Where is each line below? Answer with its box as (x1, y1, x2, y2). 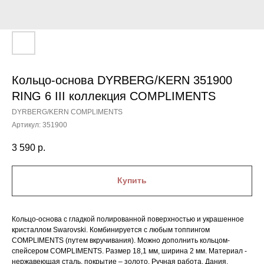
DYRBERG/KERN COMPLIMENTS (12, 108, 123, 116)
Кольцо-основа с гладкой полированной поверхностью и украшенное (12, 214, 244, 223)
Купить (117, 176, 147, 186)
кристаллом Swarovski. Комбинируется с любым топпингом (12, 225, 210, 234)
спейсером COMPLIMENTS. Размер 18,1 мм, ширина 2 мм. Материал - (12, 246, 247, 255)
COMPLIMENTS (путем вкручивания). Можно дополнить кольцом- (12, 236, 230, 245)
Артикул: (12, 121, 42, 129)
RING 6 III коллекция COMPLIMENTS (12, 90, 216, 103)
